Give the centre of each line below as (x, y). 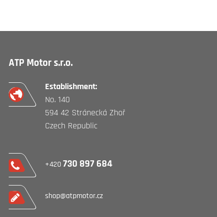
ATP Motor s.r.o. (41, 62)
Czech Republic (71, 125)
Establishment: (71, 86)
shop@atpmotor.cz (74, 196)
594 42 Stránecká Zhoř (85, 112)
